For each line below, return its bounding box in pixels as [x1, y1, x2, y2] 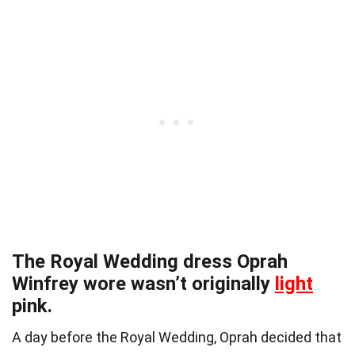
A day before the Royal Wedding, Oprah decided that [12, 329, 342, 346]
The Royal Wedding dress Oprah [12, 250, 288, 273]
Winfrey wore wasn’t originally [12, 273, 275, 296]
